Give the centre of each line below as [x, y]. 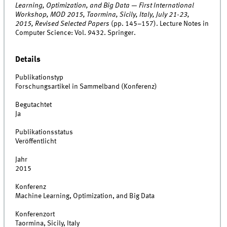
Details [28, 60]
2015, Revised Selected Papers [63, 24]
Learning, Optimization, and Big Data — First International [105, 6]
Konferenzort [35, 215]
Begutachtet [34, 105]
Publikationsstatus [44, 133]
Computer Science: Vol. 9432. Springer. [76, 33]
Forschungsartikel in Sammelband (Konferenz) [86, 87]
